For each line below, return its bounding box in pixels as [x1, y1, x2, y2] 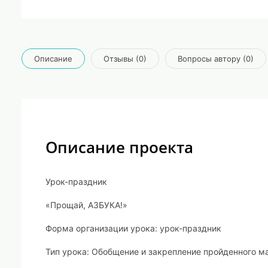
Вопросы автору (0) [178, 53, 254, 63]
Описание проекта [45, 136, 193, 158]
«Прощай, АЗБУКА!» [45, 200, 127, 210]
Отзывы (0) [103, 53, 147, 63]
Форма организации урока [45, 223, 155, 233]
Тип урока [45, 246, 87, 257]
